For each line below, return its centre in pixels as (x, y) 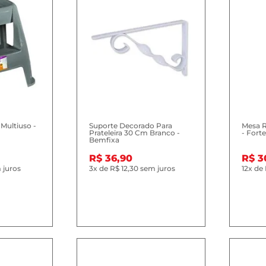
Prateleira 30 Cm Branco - (135, 133)
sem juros (157, 168)
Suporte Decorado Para (131, 126)
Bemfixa (104, 140)
